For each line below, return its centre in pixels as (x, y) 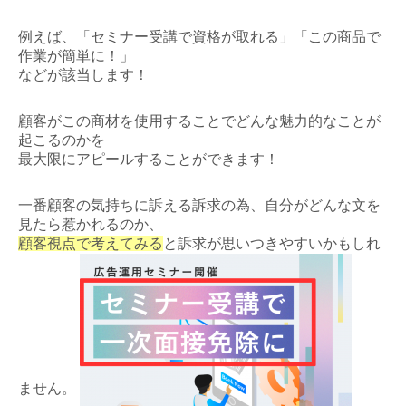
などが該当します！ (83, 74)
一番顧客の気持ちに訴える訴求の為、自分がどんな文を (199, 205)
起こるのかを (62, 140)
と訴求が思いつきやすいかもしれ (272, 243)
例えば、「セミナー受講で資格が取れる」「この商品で (199, 36)
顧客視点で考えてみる (91, 243)
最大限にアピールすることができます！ (149, 159)
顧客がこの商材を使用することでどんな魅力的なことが (199, 121)
